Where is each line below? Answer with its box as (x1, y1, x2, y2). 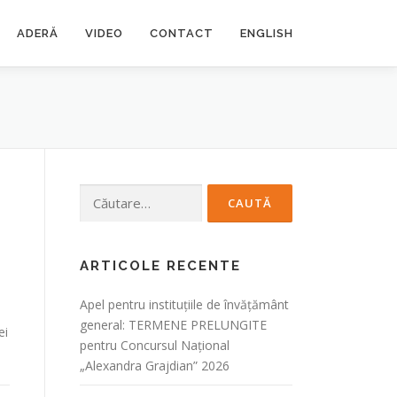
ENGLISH (240, 27, 293, 40)
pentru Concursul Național (80, 337, 230, 354)
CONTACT (150, 27, 214, 40)
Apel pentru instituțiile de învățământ (80, 296, 289, 313)
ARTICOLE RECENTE (80, 258, 241, 274)
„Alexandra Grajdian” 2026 (80, 357, 230, 374)
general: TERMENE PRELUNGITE (80, 316, 267, 333)
